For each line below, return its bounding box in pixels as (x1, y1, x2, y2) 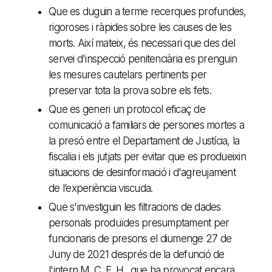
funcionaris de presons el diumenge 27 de (49, 232, 231, 245)
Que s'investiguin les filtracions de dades (49, 200, 221, 213)
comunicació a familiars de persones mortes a (49, 118, 244, 131)
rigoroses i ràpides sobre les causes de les (49, 21, 231, 33)
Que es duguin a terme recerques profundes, (49, 5, 246, 18)
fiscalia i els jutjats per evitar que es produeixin (49, 150, 246, 163)
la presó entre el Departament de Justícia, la (49, 134, 240, 147)
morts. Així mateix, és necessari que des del (49, 36, 235, 49)
